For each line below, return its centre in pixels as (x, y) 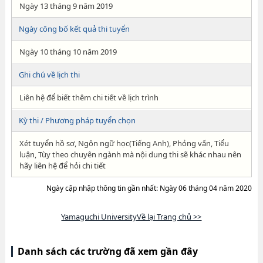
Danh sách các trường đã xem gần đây (107, 251)
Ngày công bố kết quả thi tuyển (74, 29)
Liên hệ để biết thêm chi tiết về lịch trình (89, 97)
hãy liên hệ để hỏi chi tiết (62, 166)
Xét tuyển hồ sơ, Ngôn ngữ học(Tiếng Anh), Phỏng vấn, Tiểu (124, 143)
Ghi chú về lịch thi (49, 75)
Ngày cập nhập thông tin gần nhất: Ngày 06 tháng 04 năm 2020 (149, 188)
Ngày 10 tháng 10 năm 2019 (68, 52)
